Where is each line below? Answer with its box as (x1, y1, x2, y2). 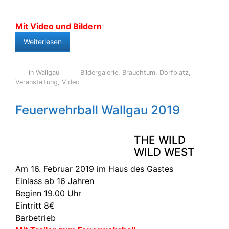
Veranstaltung (15, 78, 58, 86)
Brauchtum (122, 68, 156, 76)
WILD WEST (134, 146, 195, 158)
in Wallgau (28, 68, 59, 76)
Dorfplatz (159, 68, 189, 76)
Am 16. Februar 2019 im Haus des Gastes (15, 164, 173, 174)
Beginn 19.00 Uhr (15, 188, 81, 198)
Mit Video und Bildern (15, 21, 102, 31)
